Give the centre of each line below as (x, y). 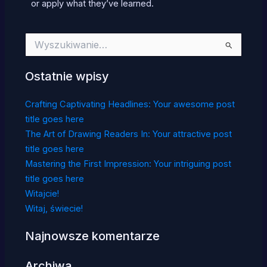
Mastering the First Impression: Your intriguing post (128, 164)
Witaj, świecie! (54, 208)
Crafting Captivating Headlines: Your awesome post (130, 104)
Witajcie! (42, 193)
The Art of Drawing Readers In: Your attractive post (128, 134)
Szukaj (38, 45)
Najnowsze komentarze (92, 236)
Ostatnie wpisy (67, 76)
